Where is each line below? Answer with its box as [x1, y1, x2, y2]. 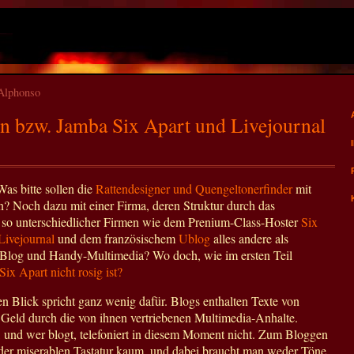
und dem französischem [55, 229, 179, 247]
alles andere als [210, 229, 288, 247]
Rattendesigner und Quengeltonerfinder [96, 179, 292, 197]
